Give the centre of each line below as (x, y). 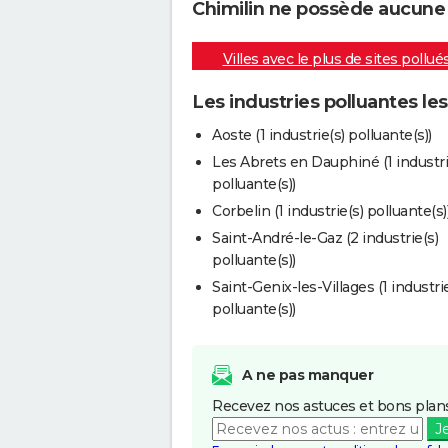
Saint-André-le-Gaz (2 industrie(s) (325, 237)
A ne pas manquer (307, 374)
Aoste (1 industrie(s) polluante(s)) (322, 134)
